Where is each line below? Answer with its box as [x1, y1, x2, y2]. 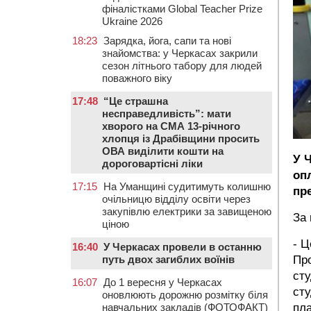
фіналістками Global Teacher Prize [102, 3, 262, 15]
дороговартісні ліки [102, 158, 203, 169]
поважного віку [102, 72, 172, 84]
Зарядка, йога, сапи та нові [103, 35, 231, 47]
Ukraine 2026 [102, 15, 162, 27]
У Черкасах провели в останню [103, 241, 262, 253]
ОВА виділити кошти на [102, 145, 224, 157]
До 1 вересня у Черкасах [103, 276, 222, 288]
